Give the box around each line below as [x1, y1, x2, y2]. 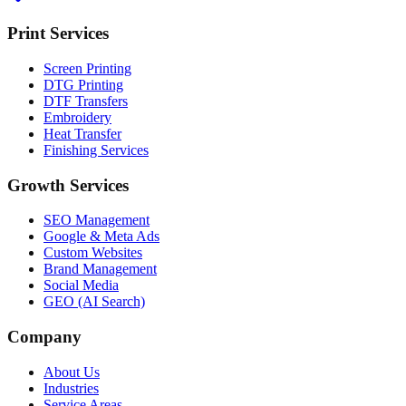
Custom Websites [43, 245, 142, 261]
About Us [43, 363, 100, 380]
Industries [43, 380, 99, 396]
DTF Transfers [43, 92, 128, 109]
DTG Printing [43, 76, 123, 92]
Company [7, 327, 82, 347]
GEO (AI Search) [43, 294, 145, 310]
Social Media [43, 277, 119, 294]
